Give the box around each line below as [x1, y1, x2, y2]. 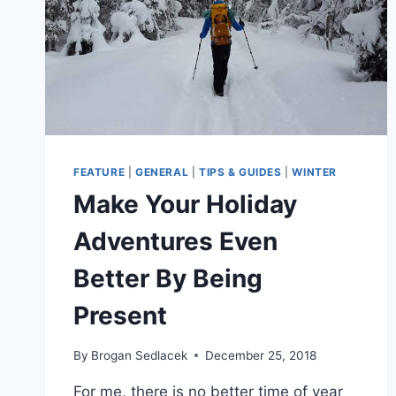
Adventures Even [73, 225, 278, 256]
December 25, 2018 [205, 347, 317, 362]
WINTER [292, 164, 338, 179]
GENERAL [134, 164, 189, 179]
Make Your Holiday [73, 188, 297, 219]
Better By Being [73, 263, 263, 293]
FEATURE [73, 164, 126, 179]
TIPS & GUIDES [198, 164, 282, 179]
